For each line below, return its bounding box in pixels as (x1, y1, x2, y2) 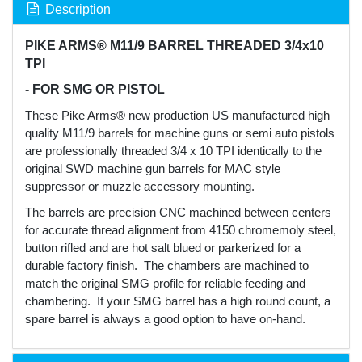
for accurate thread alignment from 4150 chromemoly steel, (25, 223, 336, 238)
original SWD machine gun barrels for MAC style (25, 162, 280, 176)
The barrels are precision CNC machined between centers (25, 205, 331, 220)
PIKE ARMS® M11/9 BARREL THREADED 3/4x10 (25, 39, 324, 53)
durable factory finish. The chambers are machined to (25, 259, 309, 273)
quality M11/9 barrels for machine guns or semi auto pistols (25, 126, 335, 141)
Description (44, 2, 111, 17)
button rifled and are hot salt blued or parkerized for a (25, 241, 301, 255)
